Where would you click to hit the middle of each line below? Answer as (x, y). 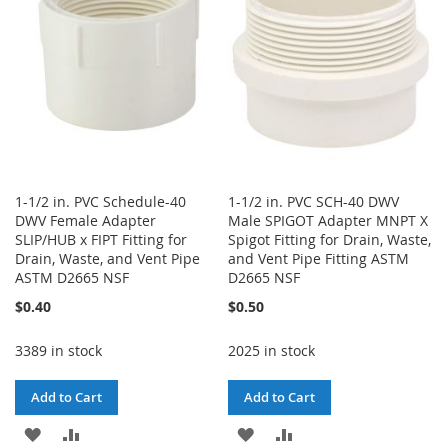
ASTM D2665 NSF (72, 278)
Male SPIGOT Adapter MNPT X (328, 221)
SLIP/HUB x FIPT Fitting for (101, 240)
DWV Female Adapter (85, 221)
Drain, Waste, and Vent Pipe (107, 259)
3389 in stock (58, 351)
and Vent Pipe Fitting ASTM (319, 259)
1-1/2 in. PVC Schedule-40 (100, 202)
